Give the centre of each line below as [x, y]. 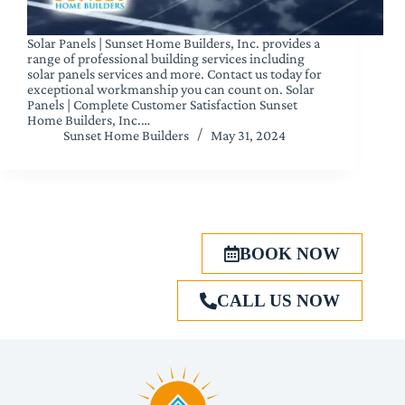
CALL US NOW [279, 301]
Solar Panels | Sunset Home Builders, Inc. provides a [174, 42]
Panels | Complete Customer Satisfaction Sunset [162, 104]
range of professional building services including [166, 58]
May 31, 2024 [248, 135]
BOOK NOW [290, 254]
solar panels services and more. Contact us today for [174, 73]
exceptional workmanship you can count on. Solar [171, 89]
